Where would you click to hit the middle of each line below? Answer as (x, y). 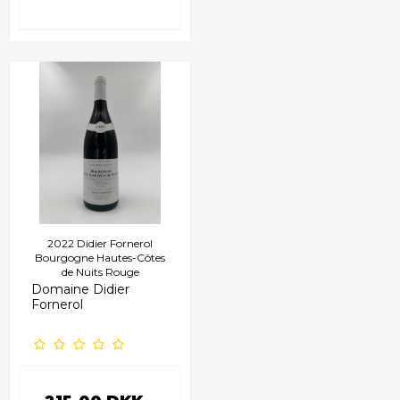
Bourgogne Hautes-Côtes (100, 257)
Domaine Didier (80, 289)
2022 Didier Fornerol (100, 243)
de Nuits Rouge (100, 271)
